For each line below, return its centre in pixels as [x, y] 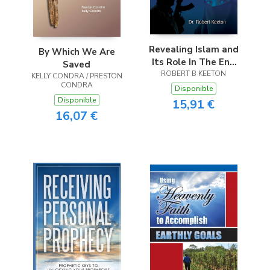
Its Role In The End [193, 62]
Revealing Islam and [193, 50]
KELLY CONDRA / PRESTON [77, 76]
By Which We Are [77, 52]
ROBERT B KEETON [193, 74]
